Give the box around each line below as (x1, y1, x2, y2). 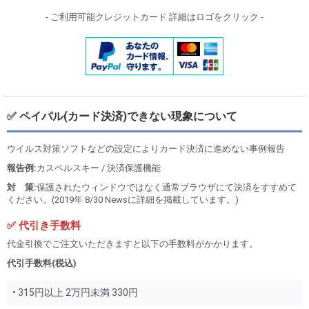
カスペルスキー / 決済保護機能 (37, 162, 161, 173)
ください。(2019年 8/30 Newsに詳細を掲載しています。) (7, 194, 239, 205)
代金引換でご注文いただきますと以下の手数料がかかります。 (7, 238, 258, 249)
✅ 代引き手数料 (7, 219, 81, 232)
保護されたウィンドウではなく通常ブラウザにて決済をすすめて (37, 181, 297, 192)
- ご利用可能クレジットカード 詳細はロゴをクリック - (46, 11, 263, 22)
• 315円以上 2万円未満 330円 (12, 286, 138, 298)
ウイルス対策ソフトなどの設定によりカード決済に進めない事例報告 (7, 143, 285, 154)
